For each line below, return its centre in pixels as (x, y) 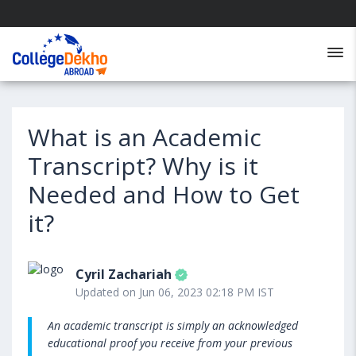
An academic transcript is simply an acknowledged (173, 325)
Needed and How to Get (164, 194)
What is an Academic (145, 137)
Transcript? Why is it (143, 166)
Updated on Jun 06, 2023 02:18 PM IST (175, 292)
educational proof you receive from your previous (170, 343)
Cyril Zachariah (124, 274)
